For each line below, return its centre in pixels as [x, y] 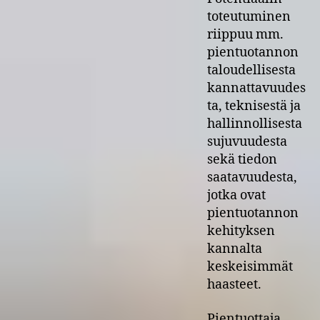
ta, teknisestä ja [254, 106]
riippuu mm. [245, 35]
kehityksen [241, 231]
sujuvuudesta [247, 142]
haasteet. [234, 285]
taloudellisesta [251, 70]
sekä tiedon [242, 160]
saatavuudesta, [252, 177]
